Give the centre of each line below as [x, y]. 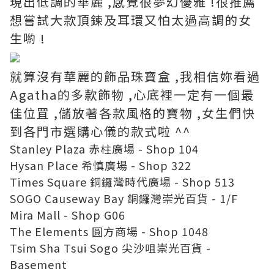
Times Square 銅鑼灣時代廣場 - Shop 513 [122, 181]
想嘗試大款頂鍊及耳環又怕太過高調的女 [131, 20]
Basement [39, 264]
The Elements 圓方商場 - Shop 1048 [109, 231]
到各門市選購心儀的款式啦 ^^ [100, 131]
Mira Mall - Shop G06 [68, 214]
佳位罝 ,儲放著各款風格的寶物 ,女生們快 [133, 113]
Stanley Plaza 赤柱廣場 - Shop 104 [104, 148]
